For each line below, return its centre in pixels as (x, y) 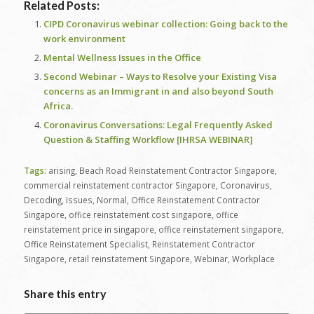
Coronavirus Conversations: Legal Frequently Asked (158, 125)
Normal (111, 200)
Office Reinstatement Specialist (86, 244)
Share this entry (65, 294)
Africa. (58, 106)
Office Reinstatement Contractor (195, 200)
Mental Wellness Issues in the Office (122, 58)
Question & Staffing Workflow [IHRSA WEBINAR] (148, 140)
